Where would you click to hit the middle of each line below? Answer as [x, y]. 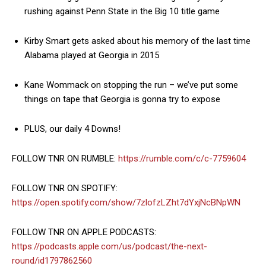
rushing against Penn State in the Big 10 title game [122, 11]
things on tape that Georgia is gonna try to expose [122, 99]
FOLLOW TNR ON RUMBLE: [65, 159]
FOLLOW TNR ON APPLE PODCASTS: [84, 232]
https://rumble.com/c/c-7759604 [182, 159]
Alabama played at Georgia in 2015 [92, 55]
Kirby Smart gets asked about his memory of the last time [137, 41]
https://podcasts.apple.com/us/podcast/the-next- [110, 246]
